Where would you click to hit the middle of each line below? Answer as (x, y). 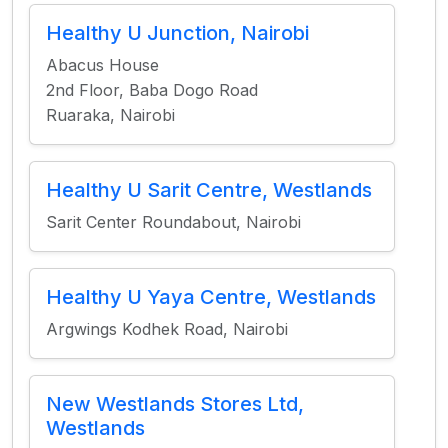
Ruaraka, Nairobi (110, 115)
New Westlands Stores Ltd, (175, 404)
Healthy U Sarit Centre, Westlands (209, 190)
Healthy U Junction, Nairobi (177, 33)
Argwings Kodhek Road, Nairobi (167, 329)
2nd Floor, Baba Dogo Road (152, 90)
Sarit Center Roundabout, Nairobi (173, 222)
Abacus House (102, 65)
